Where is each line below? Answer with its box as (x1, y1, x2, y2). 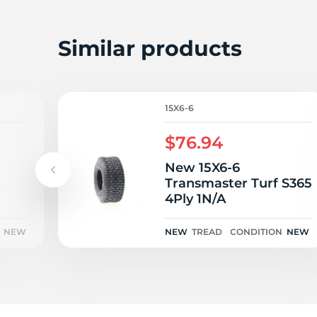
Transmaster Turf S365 (165, 175, 312, 191)
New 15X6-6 (165, 160, 240, 175)
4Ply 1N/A (197, 191, 226, 207)
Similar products (58, 35, 242, 62)
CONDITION (230, 226, 282, 237)
